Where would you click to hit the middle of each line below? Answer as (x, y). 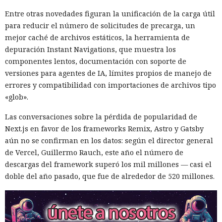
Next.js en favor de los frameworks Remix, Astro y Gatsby (104, 128)
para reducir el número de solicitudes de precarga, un (100, 25)
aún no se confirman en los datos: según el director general (109, 140)
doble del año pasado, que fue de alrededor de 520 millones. (110, 176)
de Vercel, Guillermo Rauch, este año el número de (94, 152)
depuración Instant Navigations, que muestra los (90, 49)
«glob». (17, 97)
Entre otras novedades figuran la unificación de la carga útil (110, 13)
